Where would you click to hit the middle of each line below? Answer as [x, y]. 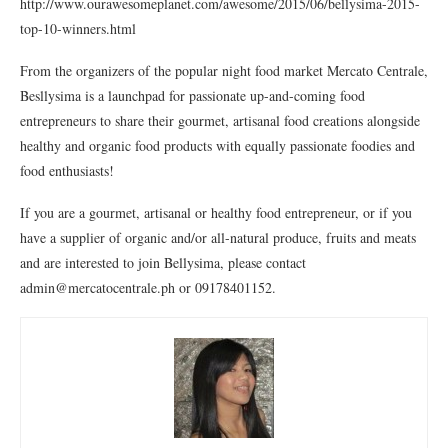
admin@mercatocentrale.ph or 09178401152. [148, 287]
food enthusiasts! [67, 170]
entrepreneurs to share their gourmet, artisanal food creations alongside [220, 120]
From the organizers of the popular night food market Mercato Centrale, [224, 70]
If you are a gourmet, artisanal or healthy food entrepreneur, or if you [216, 212]
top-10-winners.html [78, 28]
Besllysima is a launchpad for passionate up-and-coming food [192, 95]
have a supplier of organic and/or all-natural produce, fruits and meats [218, 237]
